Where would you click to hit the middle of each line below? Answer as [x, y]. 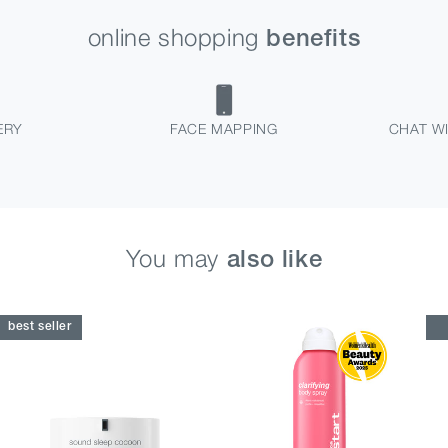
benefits [313, 39]
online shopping [177, 36]
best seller [40, 327]
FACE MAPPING [224, 128]
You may [176, 257]
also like [274, 260]
